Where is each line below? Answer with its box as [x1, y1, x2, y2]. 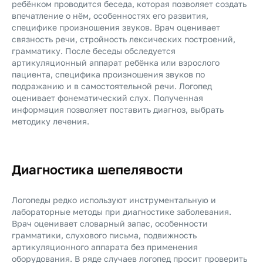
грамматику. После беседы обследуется [12, 46, 176, 56]
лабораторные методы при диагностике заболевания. [12, 207, 231, 217]
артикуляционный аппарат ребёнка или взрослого [12, 58, 220, 68]
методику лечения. [12, 116, 89, 126]
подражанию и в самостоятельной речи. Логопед [12, 81, 212, 91]
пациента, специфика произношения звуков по [12, 69, 205, 79]
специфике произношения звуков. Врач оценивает [12, 22, 220, 32]
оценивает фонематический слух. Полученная [12, 93, 203, 103]
